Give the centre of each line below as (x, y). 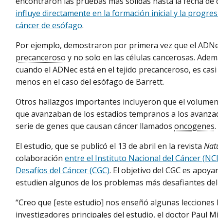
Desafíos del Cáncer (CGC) (63, 171)
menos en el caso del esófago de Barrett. (90, 82)
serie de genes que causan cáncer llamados (95, 126)
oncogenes (194, 126)
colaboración (40, 158)
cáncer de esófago (49, 25)
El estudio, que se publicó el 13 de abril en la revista (110, 146)
